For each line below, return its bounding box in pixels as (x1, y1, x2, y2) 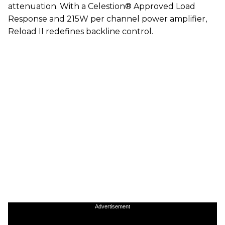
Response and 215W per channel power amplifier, (8, 14, 207, 24)
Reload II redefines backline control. (8, 26, 153, 36)
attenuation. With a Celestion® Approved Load (8, 1, 195, 11)
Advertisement (95, 203, 130, 209)
